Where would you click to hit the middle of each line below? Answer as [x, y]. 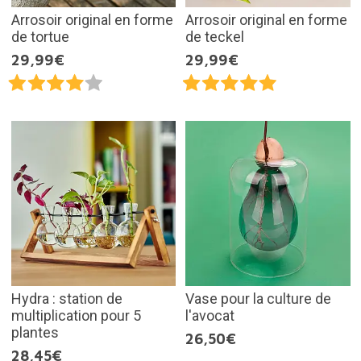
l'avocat [210, 315]
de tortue [40, 37]
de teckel [215, 37]
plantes [35, 332]
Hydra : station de [66, 298]
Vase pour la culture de [258, 298]
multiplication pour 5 [76, 315]
